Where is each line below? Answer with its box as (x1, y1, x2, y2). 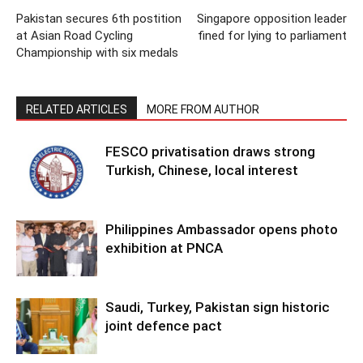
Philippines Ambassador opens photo (105, 221, 338, 237)
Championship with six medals (16, 45, 178, 60)
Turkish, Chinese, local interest (105, 162, 298, 178)
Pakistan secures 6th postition (16, 11, 181, 26)
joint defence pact (105, 318, 222, 334)
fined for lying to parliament (198, 28, 347, 43)
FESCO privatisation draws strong (105, 143, 315, 160)
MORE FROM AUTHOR (147, 103, 259, 116)
